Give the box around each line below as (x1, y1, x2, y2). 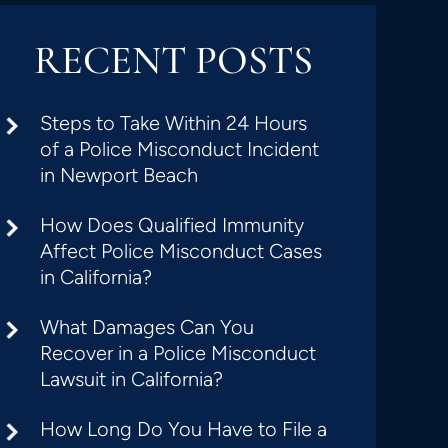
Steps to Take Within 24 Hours (40, 111, 308, 135)
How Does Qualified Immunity (40, 213, 305, 237)
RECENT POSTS (33, 36, 313, 84)
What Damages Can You (40, 315, 255, 339)
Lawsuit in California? (40, 367, 224, 391)
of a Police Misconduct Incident (40, 137, 320, 161)
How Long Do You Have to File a (40, 417, 328, 441)
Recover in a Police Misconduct (40, 341, 317, 365)
